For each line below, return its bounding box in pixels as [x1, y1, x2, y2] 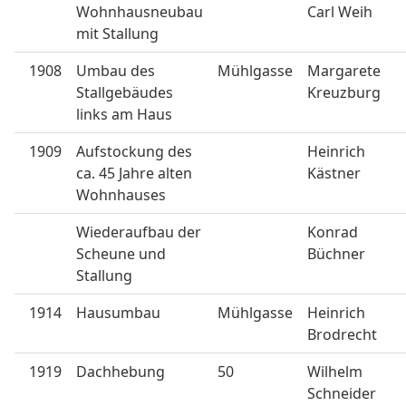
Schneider [307, 383, 376, 403]
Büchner [307, 244, 365, 264]
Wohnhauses [76, 185, 166, 205]
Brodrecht [307, 324, 377, 344]
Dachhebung [76, 362, 165, 382]
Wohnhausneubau [76, 2, 203, 22]
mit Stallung [76, 24, 159, 43]
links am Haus [76, 104, 172, 124]
